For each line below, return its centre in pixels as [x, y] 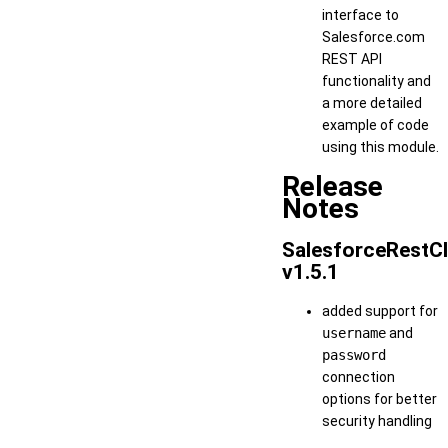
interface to [360, 14]
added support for [380, 311]
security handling [377, 421]
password [354, 355]
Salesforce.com [373, 36]
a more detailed [372, 102]
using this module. [380, 146]
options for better [379, 399]
